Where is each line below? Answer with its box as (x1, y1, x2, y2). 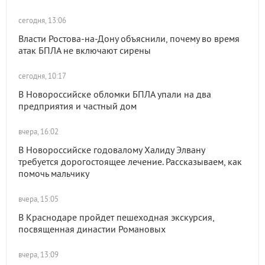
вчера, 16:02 (18, 127, 59, 137)
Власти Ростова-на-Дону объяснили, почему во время (18, 33, 240, 44)
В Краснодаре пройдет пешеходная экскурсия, (18, 211, 214, 223)
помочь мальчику (18, 167, 89, 179)
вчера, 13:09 (18, 250, 59, 260)
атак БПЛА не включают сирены (18, 44, 151, 56)
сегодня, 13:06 (18, 15, 66, 25)
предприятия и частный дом (18, 100, 137, 112)
